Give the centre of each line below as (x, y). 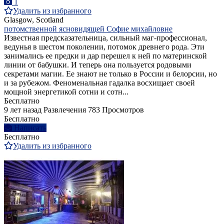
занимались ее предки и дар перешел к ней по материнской (105, 55)
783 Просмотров (116, 109)
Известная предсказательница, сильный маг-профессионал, (105, 37)
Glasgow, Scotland (34, 19)
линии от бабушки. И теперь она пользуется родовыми (98, 64)
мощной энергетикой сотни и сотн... (66, 91)
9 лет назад (23, 109)
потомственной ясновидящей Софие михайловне (88, 28)
